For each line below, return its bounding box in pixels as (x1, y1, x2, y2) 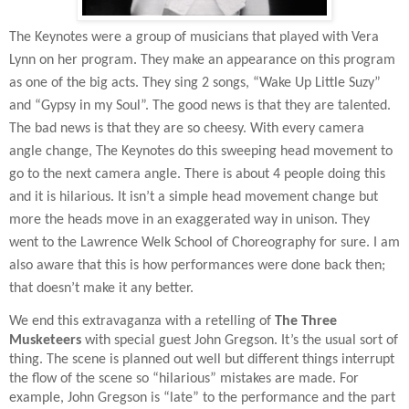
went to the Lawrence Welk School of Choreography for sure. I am (9, 235, 400, 250)
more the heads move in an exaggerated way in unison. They (9, 212, 370, 227)
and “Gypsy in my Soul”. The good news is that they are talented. (9, 98, 391, 113)
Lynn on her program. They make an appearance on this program (9, 52, 395, 68)
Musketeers (9, 333, 81, 349)
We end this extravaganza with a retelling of (9, 314, 275, 330)
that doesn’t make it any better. (9, 280, 194, 296)
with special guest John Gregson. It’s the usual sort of (81, 333, 398, 349)
